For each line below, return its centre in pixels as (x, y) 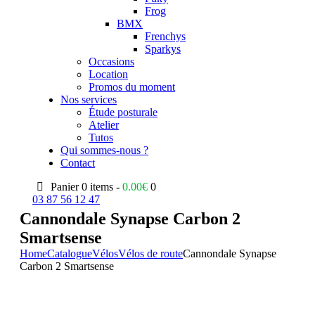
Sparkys (163, 49)
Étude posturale (123, 112)
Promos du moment (132, 87)
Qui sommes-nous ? (104, 150)
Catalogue (70, 253)
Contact (78, 163)
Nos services (89, 99)
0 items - (102, 187)
